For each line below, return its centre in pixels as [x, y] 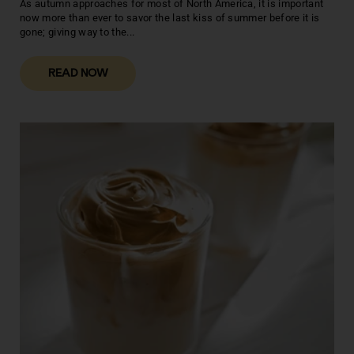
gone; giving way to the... [77, 32]
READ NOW [78, 74]
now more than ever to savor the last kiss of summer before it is [170, 17]
